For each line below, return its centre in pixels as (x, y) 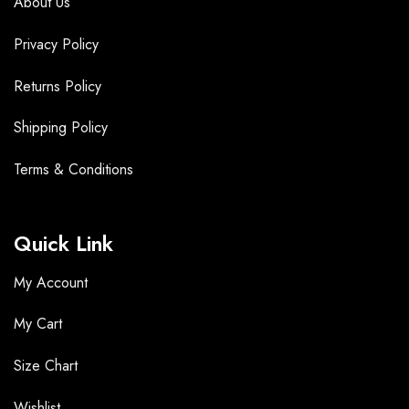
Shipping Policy (61, 128)
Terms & (41, 170)
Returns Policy (58, 86)
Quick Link (63, 244)
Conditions (101, 170)
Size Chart (46, 366)
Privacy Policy (56, 44)
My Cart (38, 324)
